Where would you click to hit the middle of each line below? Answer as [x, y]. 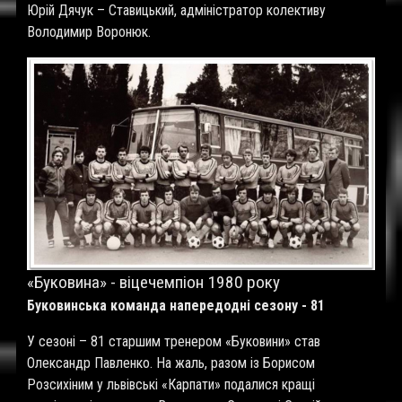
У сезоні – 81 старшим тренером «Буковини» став [174, 341]
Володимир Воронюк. [89, 32]
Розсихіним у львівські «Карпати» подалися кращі [171, 385]
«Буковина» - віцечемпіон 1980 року [153, 282]
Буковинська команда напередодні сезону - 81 [176, 306]
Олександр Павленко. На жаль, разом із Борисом [171, 363]
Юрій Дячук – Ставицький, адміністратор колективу [176, 10]
